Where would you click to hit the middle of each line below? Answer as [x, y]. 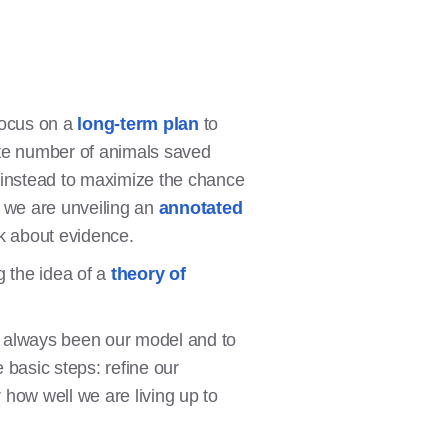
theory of [148, 274]
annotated [200, 208]
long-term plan [138, 124]
